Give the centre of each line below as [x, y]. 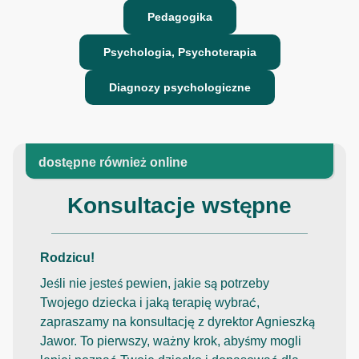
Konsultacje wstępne [179, 205]
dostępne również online [113, 162]
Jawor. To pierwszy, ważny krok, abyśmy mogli [171, 341]
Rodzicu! [67, 257]
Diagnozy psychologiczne [179, 87]
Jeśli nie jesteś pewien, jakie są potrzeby [155, 283]
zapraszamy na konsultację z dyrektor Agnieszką [177, 321]
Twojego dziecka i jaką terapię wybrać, [150, 302]
